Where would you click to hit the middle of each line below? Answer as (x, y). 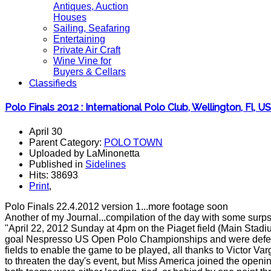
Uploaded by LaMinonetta (84, 153)
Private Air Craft (87, 50)
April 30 (46, 131)
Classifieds (53, 83)
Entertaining (79, 39)
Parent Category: (67, 142)
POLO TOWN (133, 142)
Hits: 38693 (54, 175)
